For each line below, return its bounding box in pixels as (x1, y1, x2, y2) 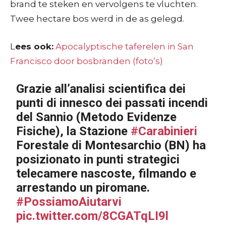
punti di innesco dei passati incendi (16, 95, 208, 110)
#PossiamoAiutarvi (16, 194, 122, 209)
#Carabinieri (131, 124, 198, 138)
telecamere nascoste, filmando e (16, 166, 197, 181)
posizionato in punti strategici (16, 152, 180, 166)
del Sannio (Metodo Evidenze (16, 109, 177, 124)
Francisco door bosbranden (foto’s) (10, 55, 163, 66)
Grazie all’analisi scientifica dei (16, 81, 186, 96)
